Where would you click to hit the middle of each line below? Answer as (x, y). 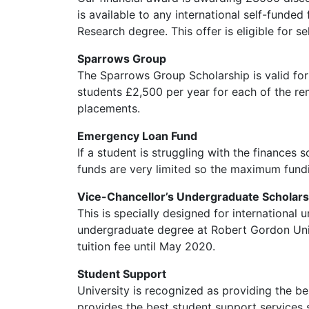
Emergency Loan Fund (137, 136)
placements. (109, 108)
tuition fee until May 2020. (146, 246)
